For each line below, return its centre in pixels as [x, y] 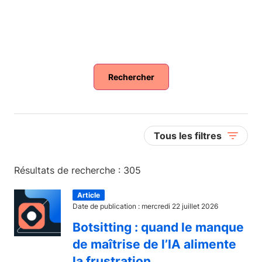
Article [89, 195]
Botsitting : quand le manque [158, 227]
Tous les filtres [188, 136]
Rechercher [131, 77]
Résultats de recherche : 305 [77, 170]
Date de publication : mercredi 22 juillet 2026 [145, 206]
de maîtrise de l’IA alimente [154, 244]
